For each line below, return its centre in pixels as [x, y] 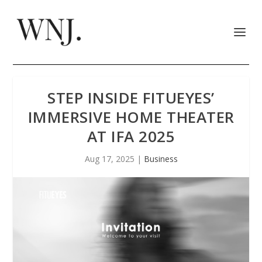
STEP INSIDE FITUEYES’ [131, 98]
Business [161, 159]
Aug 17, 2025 [109, 159]
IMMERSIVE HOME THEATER [131, 117]
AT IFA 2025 [131, 136]
